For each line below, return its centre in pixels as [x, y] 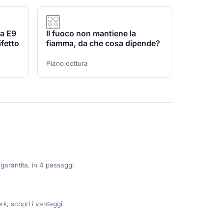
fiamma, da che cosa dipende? [103, 44]
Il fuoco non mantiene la [91, 34]
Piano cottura [67, 64]
